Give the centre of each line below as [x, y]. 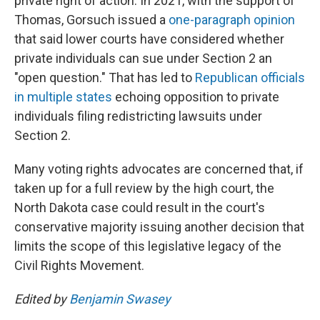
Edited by [42, 299]
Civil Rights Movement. [79, 265]
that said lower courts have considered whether [149, 39]
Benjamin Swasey [120, 299]
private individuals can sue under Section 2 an [143, 58]
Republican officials [250, 77]
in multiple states [63, 97]
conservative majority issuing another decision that [159, 227]
